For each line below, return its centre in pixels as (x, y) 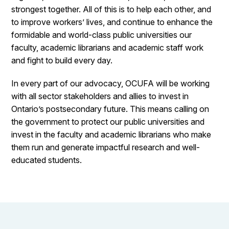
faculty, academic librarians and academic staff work (108, 48)
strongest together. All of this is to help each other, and (111, 9)
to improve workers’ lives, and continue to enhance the (112, 22)
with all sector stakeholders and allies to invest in (100, 96)
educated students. (47, 160)
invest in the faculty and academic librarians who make (111, 134)
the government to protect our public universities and (108, 122)
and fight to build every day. (62, 60)
